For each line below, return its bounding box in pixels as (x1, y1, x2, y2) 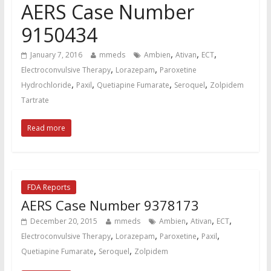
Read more (27, 123, 65, 134)
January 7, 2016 (30, 50, 82, 60)
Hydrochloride (21, 80, 71, 91)
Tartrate (21, 95, 49, 106)
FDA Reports (27, 182, 70, 193)
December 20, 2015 (30, 216, 97, 227)
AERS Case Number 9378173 (21, 196, 199, 215)
